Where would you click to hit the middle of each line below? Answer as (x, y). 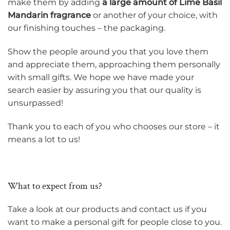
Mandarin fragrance (49, 15)
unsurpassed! (35, 103)
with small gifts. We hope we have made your (101, 78)
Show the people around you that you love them (108, 52)
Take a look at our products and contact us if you (107, 209)
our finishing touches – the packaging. (89, 28)
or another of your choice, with (154, 15)
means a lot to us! (46, 139)
